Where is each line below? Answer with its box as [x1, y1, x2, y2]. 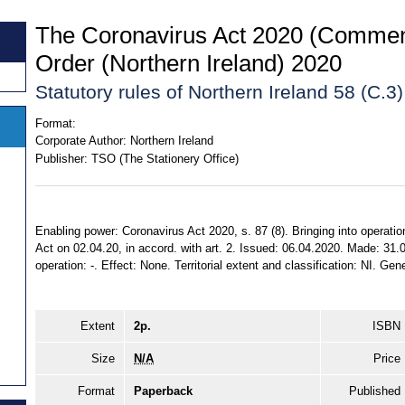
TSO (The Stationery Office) [90, 151, 239, 165]
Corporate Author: [35, 134, 127, 148]
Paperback [134, 384, 193, 399]
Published [349, 384, 400, 399]
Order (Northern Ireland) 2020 [35, 49, 342, 77]
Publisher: [35, 151, 88, 165]
